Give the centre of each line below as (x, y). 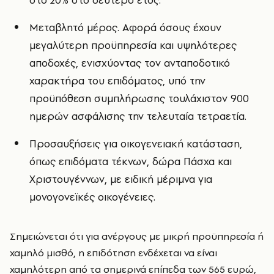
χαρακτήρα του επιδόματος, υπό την (117, 81)
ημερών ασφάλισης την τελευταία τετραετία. (138, 116)
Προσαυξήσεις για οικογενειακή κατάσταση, (136, 144)
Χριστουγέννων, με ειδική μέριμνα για (121, 179)
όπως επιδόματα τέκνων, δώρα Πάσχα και (131, 161)
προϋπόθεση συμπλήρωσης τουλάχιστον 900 (139, 98)
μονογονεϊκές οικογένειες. (92, 197)
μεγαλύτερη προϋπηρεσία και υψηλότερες (133, 45)
